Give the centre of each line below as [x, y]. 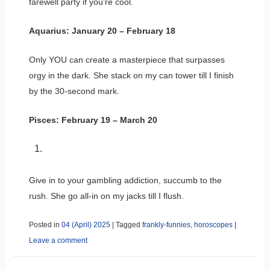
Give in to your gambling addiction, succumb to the [125, 180]
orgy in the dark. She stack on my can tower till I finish [131, 75]
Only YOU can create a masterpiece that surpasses [127, 59]
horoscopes [213, 224]
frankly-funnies [166, 224]
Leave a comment [58, 240]
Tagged [129, 224]
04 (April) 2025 [86, 224]
